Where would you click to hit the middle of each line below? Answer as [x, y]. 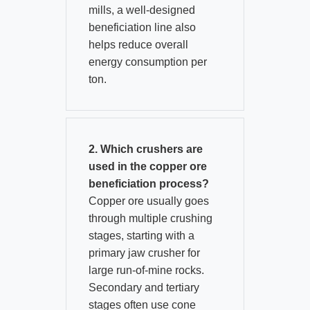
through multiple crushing [150, 219]
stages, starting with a [141, 236]
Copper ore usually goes [148, 201]
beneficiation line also [142, 28]
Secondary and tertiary [144, 288]
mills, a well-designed [142, 10]
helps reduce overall [138, 45]
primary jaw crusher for [144, 253]
